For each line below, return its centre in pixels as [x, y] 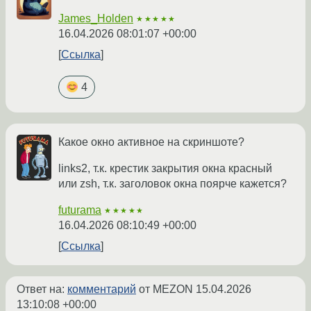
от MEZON [166, 289]
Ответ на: [42, 289]
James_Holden [96, 18]
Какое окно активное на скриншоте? [151, 142]
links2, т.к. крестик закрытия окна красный [165, 168]
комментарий [102, 289]
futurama [80, 210]
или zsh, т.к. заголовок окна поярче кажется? [173, 183]
